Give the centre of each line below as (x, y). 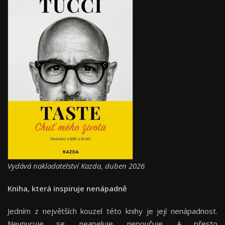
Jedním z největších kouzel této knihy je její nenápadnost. (113, 211)
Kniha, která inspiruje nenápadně (68, 188)
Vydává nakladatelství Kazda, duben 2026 (77, 165)
